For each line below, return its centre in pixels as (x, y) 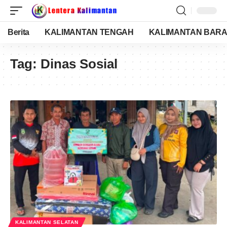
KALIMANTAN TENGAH (89, 32)
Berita (19, 32)
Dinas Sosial (79, 64)
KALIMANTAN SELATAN (47, 222)
